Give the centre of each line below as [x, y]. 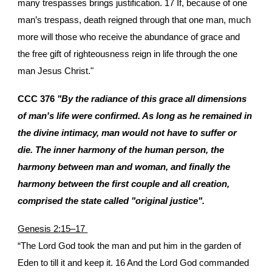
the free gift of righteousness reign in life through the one [128, 54]
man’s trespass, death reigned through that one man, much [134, 20]
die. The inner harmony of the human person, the [121, 150]
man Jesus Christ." [56, 71]
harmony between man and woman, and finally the [124, 167]
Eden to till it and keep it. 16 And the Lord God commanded [134, 263]
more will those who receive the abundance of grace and [129, 37]
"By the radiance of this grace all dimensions [151, 99]
